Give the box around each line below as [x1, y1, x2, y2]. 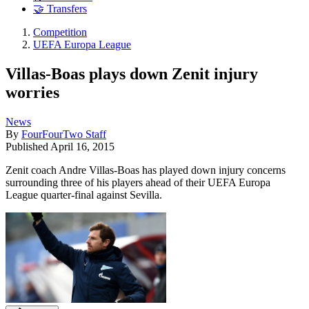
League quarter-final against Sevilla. [6, 188, 162, 201]
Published [6, 140, 50, 152]
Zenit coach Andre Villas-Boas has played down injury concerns [6, 163, 286, 176]
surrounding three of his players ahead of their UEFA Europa [6, 176, 270, 188]
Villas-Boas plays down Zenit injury [6, 64, 258, 83]
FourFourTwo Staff [21, 128, 106, 140]
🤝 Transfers [33, 3, 87, 15]
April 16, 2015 [50, 140, 114, 152]
